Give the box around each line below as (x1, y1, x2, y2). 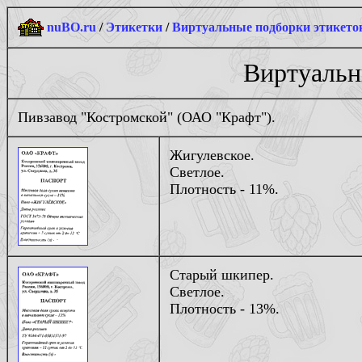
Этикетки (106, 20, 162, 34)
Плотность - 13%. (170, 301, 280, 317)
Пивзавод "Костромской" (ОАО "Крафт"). (18, 109, 276, 125)
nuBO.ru (47, 20, 96, 34)
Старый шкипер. (170, 267, 274, 283)
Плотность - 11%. (170, 181, 279, 197)
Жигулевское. (170, 147, 255, 163)
